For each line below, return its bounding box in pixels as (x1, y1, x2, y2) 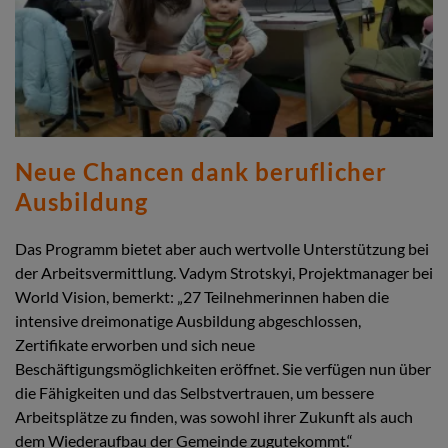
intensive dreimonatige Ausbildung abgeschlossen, (15, 311, 361, 331)
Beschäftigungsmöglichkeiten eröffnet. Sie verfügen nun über (15, 359, 431, 379)
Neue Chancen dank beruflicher (15, 157, 387, 187)
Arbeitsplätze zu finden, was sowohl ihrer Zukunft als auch (15, 407, 413, 427)
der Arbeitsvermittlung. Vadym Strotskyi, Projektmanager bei (15, 263, 433, 283)
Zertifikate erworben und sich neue (15, 335, 255, 355)
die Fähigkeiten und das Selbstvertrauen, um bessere (15, 383, 374, 403)
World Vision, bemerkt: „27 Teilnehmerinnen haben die (15, 287, 389, 307)
